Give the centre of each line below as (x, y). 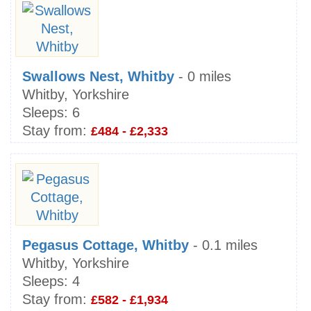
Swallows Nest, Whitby (98, 76)
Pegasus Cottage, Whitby (106, 245)
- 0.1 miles (223, 245)
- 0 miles (203, 76)
